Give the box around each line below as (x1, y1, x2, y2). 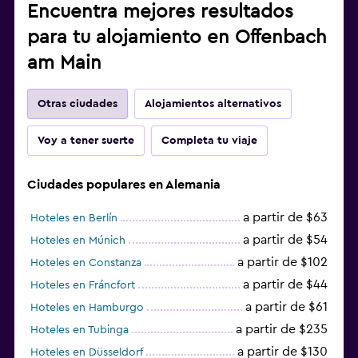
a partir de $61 (245, 300, 328, 313)
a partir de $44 (243, 277, 328, 291)
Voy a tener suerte (38, 134, 134, 146)
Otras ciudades (38, 97, 117, 109)
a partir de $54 (243, 233, 328, 246)
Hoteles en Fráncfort (30, 279, 135, 291)
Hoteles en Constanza (30, 257, 141, 268)
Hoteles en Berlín (30, 212, 117, 224)
